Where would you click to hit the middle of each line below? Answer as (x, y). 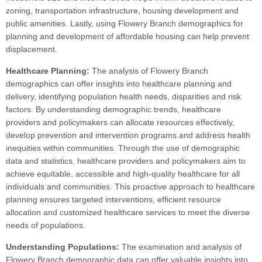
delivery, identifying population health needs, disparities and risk (123, 97)
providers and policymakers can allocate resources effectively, (120, 123)
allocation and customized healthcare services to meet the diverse (128, 213)
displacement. (32, 49)
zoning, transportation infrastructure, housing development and (122, 11)
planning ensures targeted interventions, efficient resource (113, 200)
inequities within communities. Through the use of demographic (123, 148)
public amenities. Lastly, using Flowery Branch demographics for (125, 24)
